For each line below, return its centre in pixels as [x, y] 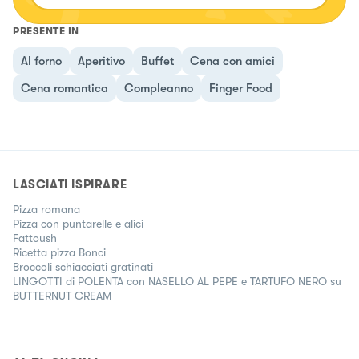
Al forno [41, 61]
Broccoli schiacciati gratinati [83, 267]
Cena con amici [232, 61]
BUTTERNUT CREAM [62, 296]
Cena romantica [65, 89]
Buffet [157, 61]
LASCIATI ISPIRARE [70, 185]
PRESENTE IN [46, 31]
